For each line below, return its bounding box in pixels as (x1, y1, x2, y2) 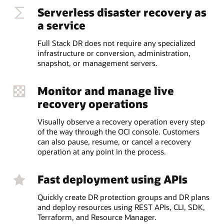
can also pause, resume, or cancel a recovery (37, 136, 191, 147)
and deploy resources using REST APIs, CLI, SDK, (37, 202, 205, 212)
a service (37, 17, 85, 33)
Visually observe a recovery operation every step (37, 116, 205, 127)
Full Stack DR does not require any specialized (37, 37, 195, 48)
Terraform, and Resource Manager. (37, 212, 156, 222)
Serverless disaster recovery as (37, 4, 206, 20)
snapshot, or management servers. (37, 57, 157, 68)
